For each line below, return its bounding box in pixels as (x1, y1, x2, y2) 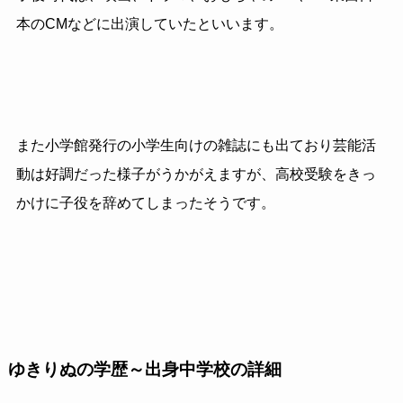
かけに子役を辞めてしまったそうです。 (15, 195, 275, 211)
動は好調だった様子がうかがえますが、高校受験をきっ (15, 166, 376, 183)
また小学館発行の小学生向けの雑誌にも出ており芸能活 (15, 138, 376, 154)
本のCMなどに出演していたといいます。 (15, 15, 283, 31)
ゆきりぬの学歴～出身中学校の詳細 (7, 360, 282, 380)
